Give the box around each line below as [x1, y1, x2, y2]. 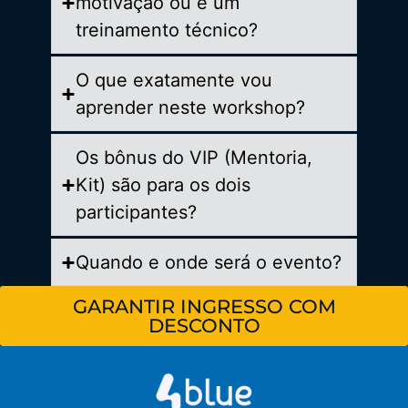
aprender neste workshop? [76, 97, 305, 119]
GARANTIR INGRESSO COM [72, 295, 336, 319]
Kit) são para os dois [76, 174, 250, 197]
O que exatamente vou [76, 69, 272, 92]
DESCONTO [148, 314, 260, 338]
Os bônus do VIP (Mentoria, [76, 147, 312, 169]
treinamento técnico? [76, 19, 258, 42]
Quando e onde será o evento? [76, 251, 342, 274]
